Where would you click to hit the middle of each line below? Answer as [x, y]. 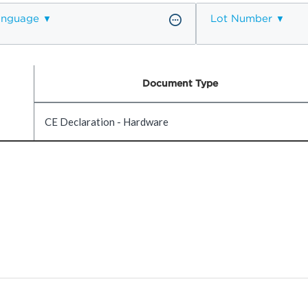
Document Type [180, 83]
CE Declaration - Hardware [107, 121]
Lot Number [241, 18]
